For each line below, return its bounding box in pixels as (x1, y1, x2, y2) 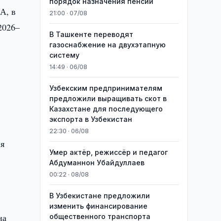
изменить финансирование (49, 202, 147, 210)
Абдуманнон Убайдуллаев (49, 158, 145, 167)
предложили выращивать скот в (49, 94, 167, 103)
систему (49, 51, 79, 59)
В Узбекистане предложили (49, 191, 150, 200)
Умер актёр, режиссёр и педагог (49, 148, 168, 156)
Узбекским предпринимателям (49, 84, 162, 92)
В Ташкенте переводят (49, 30, 133, 38)
